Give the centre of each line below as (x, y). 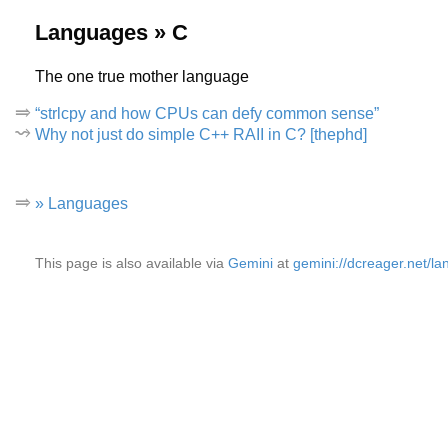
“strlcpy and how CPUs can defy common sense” (207, 113)
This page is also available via (131, 263)
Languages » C (111, 32)
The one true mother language (142, 76)
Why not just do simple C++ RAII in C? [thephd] (201, 134)
